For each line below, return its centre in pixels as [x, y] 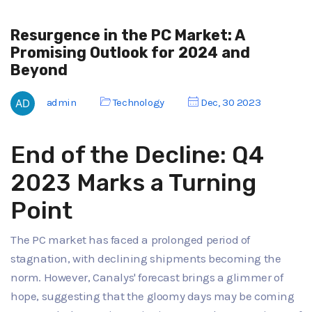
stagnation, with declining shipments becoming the [146, 259]
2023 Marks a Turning [133, 182]
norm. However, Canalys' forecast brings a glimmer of [147, 278]
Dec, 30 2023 [229, 102]
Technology [138, 102]
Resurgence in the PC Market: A [127, 35]
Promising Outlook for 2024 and [130, 52]
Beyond [39, 70]
